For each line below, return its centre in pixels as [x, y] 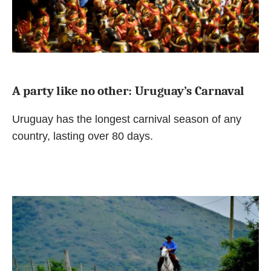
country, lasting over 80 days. [83, 136]
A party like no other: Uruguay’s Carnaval [129, 90]
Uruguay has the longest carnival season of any [127, 119]
